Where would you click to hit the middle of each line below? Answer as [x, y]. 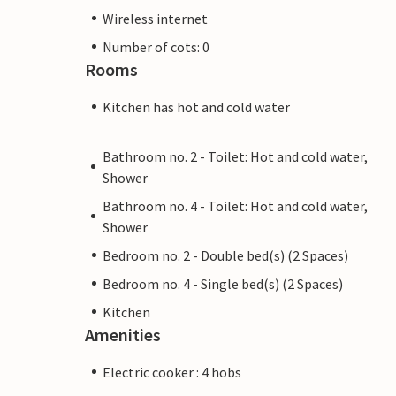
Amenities [123, 334]
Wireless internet [155, 18]
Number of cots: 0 [156, 46]
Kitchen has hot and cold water [196, 107]
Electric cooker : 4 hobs [172, 372]
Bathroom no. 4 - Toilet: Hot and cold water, [235, 206]
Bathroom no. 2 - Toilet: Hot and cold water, [235, 156]
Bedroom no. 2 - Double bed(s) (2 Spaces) [225, 255]
